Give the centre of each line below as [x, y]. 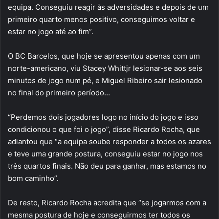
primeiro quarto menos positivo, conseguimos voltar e [101, 19]
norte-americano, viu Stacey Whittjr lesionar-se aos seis [105, 68]
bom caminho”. [33, 178]
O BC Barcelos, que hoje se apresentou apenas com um [104, 56]
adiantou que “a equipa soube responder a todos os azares [109, 142]
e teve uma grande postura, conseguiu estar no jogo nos [105, 154]
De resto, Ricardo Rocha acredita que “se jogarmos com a [107, 203]
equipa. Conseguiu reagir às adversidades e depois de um [108, 7]
